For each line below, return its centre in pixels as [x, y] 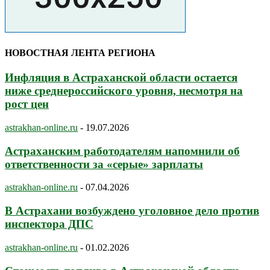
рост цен [27, 104]
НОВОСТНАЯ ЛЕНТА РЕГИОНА [80, 52]
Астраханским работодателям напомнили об [122, 151]
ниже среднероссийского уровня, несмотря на [124, 91]
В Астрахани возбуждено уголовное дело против [132, 211]
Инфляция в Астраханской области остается [121, 78]
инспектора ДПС [49, 224]
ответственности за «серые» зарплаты [104, 164]
